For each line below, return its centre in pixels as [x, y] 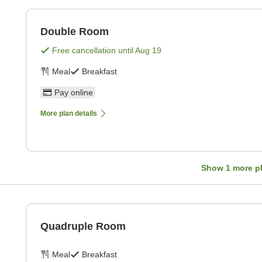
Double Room [75, 32]
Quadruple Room [83, 227]
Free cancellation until [94, 51]
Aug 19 [148, 51]
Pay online [74, 93]
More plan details [69, 114]
